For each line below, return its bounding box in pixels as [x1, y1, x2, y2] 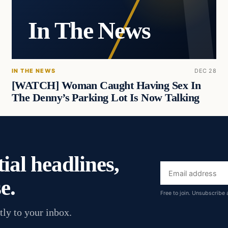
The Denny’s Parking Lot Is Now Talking [11, 92, 199, 104]
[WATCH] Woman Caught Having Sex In [11, 79, 201, 92]
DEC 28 [194, 67, 217, 74]
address [160, 179, 198, 192]
